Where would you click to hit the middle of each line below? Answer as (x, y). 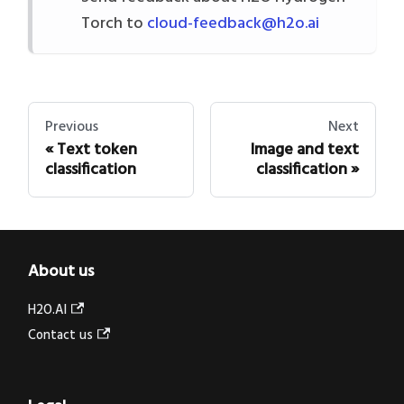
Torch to (114, 24)
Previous (72, 128)
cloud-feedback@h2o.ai (233, 24)
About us (61, 272)
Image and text (305, 150)
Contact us (60, 336)
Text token (97, 150)
